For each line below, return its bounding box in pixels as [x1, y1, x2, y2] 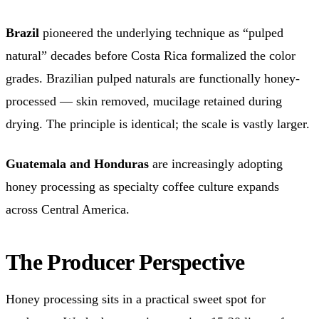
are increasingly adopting [149, 156, 283, 171]
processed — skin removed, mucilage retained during [6, 93, 282, 108]
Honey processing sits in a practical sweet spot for [6, 291, 266, 306]
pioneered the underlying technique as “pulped [39, 25, 283, 40]
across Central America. [6, 202, 130, 216]
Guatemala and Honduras [6, 156, 149, 171]
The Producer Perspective [6, 249, 245, 275]
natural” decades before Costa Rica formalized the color [6, 48, 296, 63]
